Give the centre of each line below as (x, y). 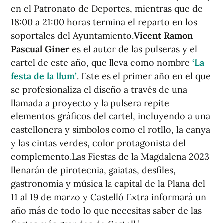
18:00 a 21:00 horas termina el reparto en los (104, 22)
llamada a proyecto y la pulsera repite (90, 103)
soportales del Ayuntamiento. (72, 35)
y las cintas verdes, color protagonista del (98, 143)
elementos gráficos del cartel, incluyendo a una (111, 116)
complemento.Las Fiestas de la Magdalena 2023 (110, 156)
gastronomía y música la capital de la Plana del (108, 183)
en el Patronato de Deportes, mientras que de (107, 8)
